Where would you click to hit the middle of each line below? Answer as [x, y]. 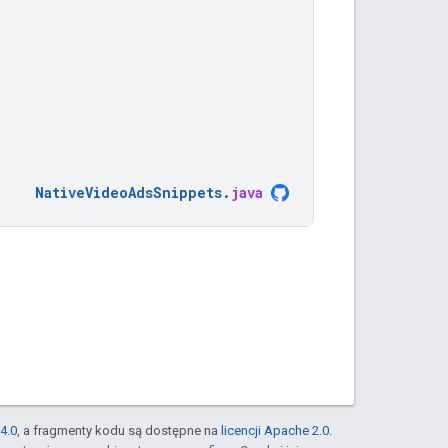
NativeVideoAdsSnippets [128, 192]
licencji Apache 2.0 [275, 430]
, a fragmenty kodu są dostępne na [119, 430]
